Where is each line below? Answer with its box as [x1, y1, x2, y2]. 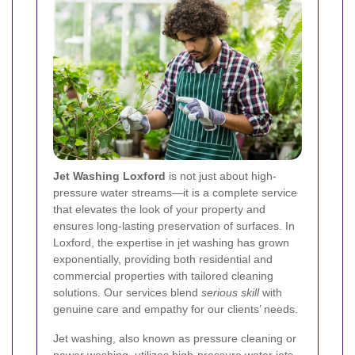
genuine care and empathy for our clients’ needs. [53, 303, 298, 316]
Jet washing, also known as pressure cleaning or [53, 332, 296, 345]
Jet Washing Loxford [53, 170, 166, 183]
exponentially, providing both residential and [53, 253, 273, 266]
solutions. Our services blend [53, 286, 201, 300]
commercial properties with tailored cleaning [53, 269, 273, 283]
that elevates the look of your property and [53, 203, 265, 216]
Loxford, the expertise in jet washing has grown [53, 236, 289, 250]
